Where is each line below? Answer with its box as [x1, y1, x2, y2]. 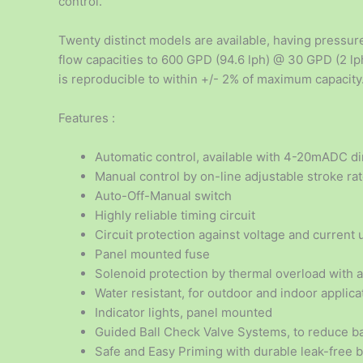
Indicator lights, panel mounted [95, 305, 272, 321]
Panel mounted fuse [95, 246, 210, 263]
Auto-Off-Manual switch [95, 188, 232, 204]
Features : [58, 110, 115, 126]
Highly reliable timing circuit [95, 207, 255, 224]
